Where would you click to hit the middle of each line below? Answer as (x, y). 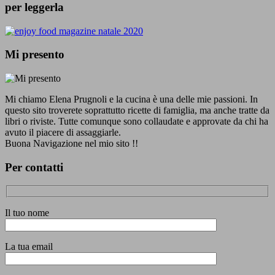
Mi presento (35, 55)
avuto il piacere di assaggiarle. (63, 133)
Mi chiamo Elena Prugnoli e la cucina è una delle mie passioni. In (131, 99)
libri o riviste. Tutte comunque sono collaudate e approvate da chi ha (137, 122)
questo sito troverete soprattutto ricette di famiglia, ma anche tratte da (137, 110)
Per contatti (34, 167)
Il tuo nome (27, 213)
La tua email (29, 247)
